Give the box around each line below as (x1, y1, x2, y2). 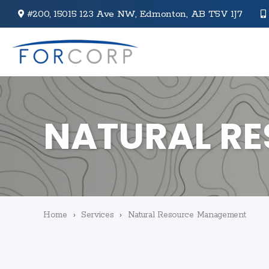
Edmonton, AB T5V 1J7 (139, 8, 243, 20)
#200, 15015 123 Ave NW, (26, 8, 140, 20)
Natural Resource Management (127, 210, 246, 221)
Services (80, 210, 114, 221)
